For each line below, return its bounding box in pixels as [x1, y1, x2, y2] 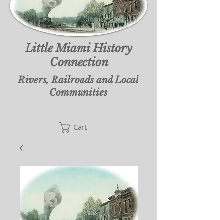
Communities [49, 87, 107, 98]
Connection [49, 55, 108, 69]
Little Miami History [25, 41, 132, 55]
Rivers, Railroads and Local [18, 74, 138, 85]
